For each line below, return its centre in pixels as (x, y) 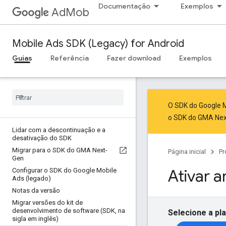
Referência (70, 58)
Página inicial (187, 152)
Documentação (124, 6)
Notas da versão (36, 190)
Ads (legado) (32, 178)
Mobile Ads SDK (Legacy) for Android (98, 44)
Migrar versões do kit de (47, 203)
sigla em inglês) (35, 219)
